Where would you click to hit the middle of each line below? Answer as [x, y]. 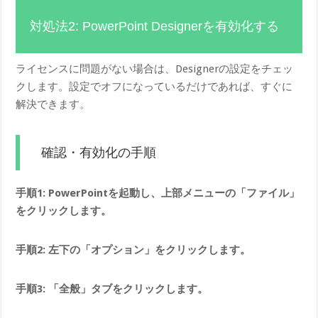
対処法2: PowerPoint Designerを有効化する [155, 26]
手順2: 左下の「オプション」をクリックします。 [133, 250]
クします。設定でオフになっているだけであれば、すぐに [154, 86]
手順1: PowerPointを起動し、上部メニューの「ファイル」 [158, 193]
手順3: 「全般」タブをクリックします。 [112, 289]
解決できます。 [53, 104]
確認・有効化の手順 [99, 152]
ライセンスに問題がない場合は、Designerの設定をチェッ [155, 68]
